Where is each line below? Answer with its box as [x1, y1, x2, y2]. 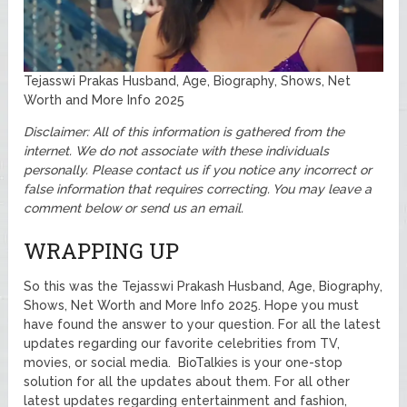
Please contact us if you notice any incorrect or [92, 163, 372, 178]
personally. [24, 163, 93, 178]
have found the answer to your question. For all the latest [24, 317, 382, 333]
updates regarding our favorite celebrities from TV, [24, 336, 341, 352]
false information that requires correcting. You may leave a [24, 182, 372, 197]
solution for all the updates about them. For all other [24, 374, 351, 390]
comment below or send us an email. [24, 201, 244, 216]
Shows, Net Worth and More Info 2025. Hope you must [24, 298, 360, 313]
